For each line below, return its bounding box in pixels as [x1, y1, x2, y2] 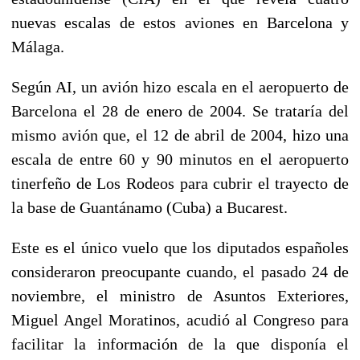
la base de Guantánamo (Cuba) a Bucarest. [11, 198, 288, 216]
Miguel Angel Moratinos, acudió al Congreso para [11, 310, 349, 329]
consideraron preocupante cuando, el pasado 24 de [11, 262, 349, 280]
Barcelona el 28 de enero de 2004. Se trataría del [11, 101, 349, 120]
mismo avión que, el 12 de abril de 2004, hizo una [11, 125, 349, 144]
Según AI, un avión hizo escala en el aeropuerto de [11, 77, 349, 96]
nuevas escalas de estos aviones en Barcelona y [11, 13, 349, 31]
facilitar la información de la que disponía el [11, 334, 349, 353]
